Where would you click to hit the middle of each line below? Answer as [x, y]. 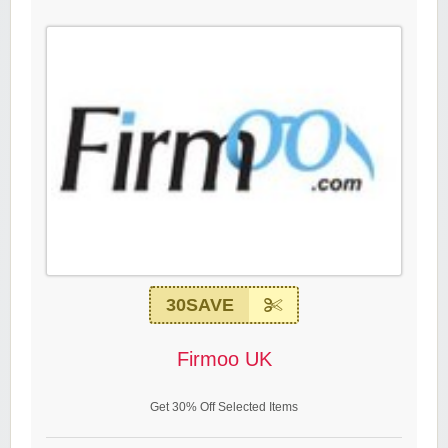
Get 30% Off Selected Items [224, 407]
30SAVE [200, 305]
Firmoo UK [224, 359]
